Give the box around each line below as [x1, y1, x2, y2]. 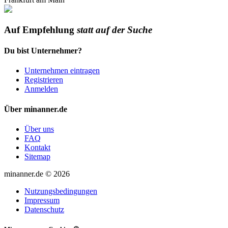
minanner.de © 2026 [4, 169, 70, 178]
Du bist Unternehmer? [4, 46, 82, 55]
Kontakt [24, 142, 50, 152]
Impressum [24, 195, 60, 205]
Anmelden [24, 84, 58, 94]
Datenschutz [24, 205, 64, 214]
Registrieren [24, 75, 63, 84]
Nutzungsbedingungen [24, 186, 97, 195]
